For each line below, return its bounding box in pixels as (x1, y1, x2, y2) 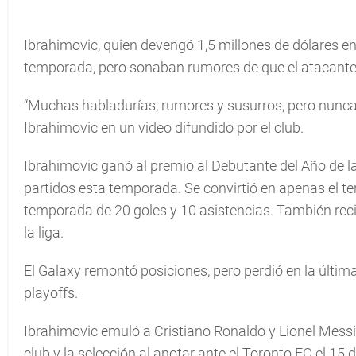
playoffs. (24, 284, 78, 301)
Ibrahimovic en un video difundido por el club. (24, 119, 304, 136)
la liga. (24, 224, 64, 241)
